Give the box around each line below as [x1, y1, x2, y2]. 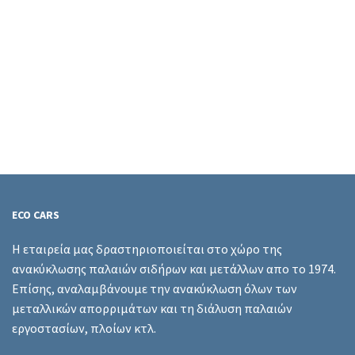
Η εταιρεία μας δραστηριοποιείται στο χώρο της [12, 240, 282, 257]
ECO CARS [12, 207, 59, 222]
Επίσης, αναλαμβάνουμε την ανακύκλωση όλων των [12, 280, 297, 296]
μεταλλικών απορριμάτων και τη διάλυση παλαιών [12, 300, 292, 316]
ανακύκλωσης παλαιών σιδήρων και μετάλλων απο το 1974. [12, 260, 336, 277]
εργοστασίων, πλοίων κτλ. [12, 319, 156, 336]
